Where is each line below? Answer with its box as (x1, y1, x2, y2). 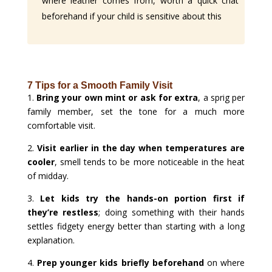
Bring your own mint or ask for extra (36, 92, 199, 104)
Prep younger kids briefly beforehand (37, 257, 204, 269)
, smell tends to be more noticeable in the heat (54, 156, 245, 168)
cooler (27, 156, 55, 168)
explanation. (27, 234, 75, 246)
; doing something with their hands (98, 206, 245, 219)
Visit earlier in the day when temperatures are (36, 142, 245, 154)
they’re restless (27, 206, 99, 219)
